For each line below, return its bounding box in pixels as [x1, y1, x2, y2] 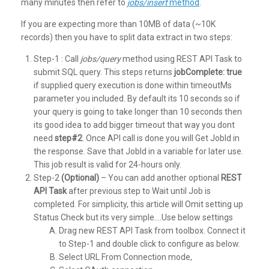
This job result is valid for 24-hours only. [34, 159, 181, 169]
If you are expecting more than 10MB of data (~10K [21, 19, 216, 29]
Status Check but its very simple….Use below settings [34, 212, 233, 222]
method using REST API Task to [121, 53, 242, 64]
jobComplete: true [174, 67, 242, 77]
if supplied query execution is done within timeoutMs [34, 80, 232, 90]
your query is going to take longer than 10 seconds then [34, 106, 242, 116]
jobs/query [80, 53, 121, 64]
